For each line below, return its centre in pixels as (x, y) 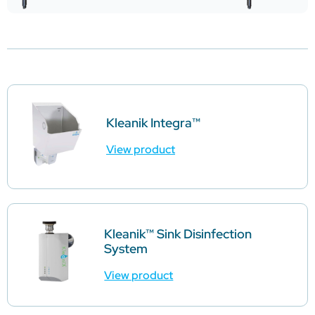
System (126, 248)
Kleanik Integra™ (153, 123)
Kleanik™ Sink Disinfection (178, 233)
